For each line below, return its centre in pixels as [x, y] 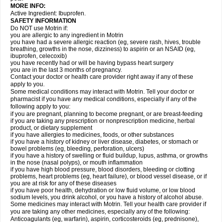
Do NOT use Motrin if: [39, 28]
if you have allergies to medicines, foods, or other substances [92, 135]
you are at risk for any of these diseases [63, 183]
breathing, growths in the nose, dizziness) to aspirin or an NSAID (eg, [103, 49]
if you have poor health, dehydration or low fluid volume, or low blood [103, 190]
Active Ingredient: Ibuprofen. [48, 13]
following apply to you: [40, 107]
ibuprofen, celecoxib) [39, 56]
